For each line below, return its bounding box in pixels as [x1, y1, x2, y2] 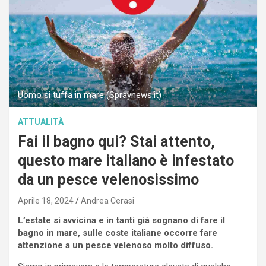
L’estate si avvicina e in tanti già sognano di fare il [18, 215, 225, 226]
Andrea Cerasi [81, 196, 134, 206]
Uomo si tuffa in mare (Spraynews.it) [18, 90, 161, 101]
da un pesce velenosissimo [18, 171, 199, 189]
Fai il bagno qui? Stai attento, [18, 133, 215, 151]
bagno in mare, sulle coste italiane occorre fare [18, 227, 217, 239]
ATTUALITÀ [18, 117, 64, 127]
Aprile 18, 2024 [18, 196, 74, 206]
